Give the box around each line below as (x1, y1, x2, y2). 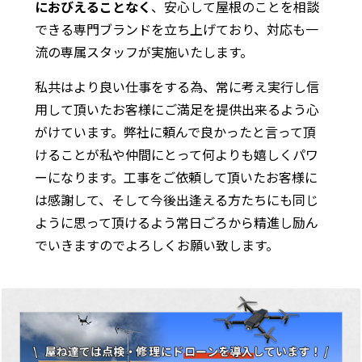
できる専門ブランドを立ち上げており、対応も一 (34, 19, 318, 39)
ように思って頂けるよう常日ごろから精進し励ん (34, 212, 318, 232)
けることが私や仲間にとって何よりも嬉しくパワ (34, 144, 318, 164)
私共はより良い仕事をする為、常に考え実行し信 (34, 76, 319, 96)
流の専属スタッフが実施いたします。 (34, 41, 253, 61)
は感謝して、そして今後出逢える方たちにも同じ (34, 189, 318, 209)
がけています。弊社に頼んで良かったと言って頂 (34, 121, 316, 141)
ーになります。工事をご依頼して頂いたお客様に (34, 166, 318, 187)
